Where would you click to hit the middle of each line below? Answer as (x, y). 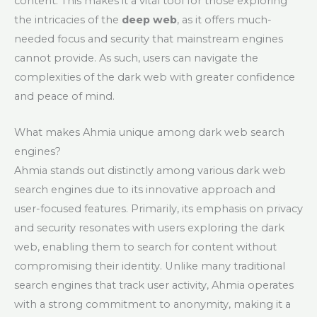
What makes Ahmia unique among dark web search (149, 132)
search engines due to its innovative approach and (145, 189)
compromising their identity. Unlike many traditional (150, 266)
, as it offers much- (224, 20)
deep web (149, 20)
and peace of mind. (64, 97)
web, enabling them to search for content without (145, 247)
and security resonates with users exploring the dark (149, 227)
